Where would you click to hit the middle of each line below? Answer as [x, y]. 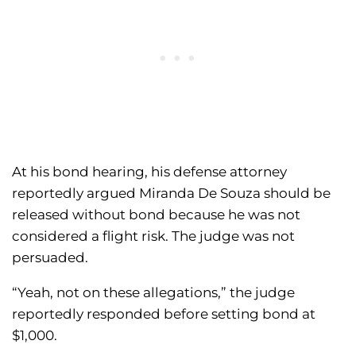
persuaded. [50, 257]
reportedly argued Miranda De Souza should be [171, 193]
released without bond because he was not [156, 214]
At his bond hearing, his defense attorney [149, 171]
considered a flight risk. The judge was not [153, 236]
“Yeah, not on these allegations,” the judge [153, 292]
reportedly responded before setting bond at [164, 313]
